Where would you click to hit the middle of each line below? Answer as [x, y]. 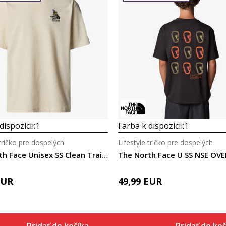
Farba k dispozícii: [151, 126]
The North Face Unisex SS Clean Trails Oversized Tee [105, 155]
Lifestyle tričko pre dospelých [165, 143]
